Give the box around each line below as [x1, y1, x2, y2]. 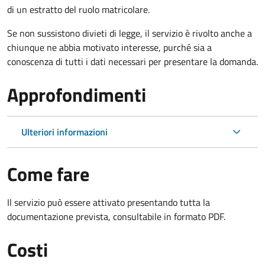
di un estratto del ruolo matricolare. [7, 2, 150, 17]
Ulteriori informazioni [21, 124, 108, 139]
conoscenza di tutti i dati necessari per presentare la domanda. [7, 54, 258, 69]
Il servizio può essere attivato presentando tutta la [7, 195, 210, 209]
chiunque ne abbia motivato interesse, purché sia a [7, 40, 212, 54]
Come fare [7, 159, 89, 188]
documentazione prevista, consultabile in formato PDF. [7, 209, 225, 224]
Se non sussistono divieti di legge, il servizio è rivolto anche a [7, 25, 252, 40]
